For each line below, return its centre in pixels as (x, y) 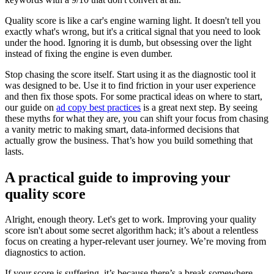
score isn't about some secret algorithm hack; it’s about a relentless (131, 231)
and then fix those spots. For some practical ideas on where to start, (134, 96)
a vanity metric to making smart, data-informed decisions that (122, 129)
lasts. (14, 151)
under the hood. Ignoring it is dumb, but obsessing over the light (128, 42)
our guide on (31, 107)
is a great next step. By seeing (199, 107)
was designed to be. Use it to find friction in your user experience (130, 85)
